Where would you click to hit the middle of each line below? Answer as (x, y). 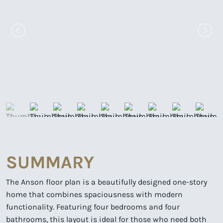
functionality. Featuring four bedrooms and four (93, 207)
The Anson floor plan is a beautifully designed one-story (107, 182)
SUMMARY (50, 162)
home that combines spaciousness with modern (94, 194)
